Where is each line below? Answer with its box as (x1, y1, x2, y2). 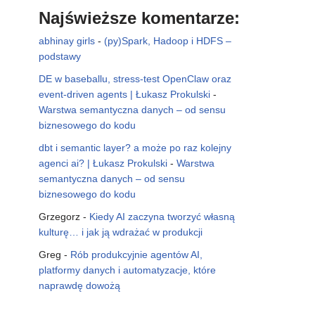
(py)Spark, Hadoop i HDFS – (104, 34, 231, 46)
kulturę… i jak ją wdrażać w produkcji (39, 226, 202, 238)
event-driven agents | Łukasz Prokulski (39, 88, 210, 100)
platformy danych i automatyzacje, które (39, 264, 216, 276)
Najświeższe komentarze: (39, 8, 240, 27)
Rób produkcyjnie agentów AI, (70, 248, 202, 260)
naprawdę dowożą (39, 279, 120, 291)
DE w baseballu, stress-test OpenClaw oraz (39, 72, 231, 84)
